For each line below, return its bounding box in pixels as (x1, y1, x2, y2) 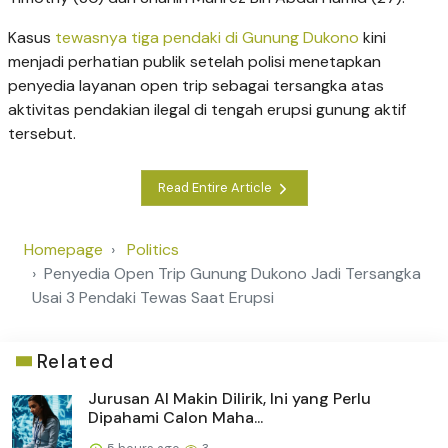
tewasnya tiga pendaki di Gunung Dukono (55, 26, 359, 48)
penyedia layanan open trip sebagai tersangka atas (8, 74, 384, 96)
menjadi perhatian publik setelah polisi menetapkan (8, 50, 381, 72)
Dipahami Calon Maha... (88, 406, 263, 428)
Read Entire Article (157, 179, 275, 197)
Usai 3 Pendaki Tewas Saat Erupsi (32, 286, 274, 308)
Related (36, 348, 115, 374)
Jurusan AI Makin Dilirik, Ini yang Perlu (88, 387, 371, 409)
